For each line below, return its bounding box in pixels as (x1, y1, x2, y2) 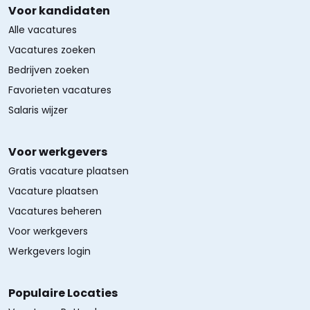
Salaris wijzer (8, 103, 68, 117)
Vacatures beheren (8, 204, 102, 218)
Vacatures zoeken (8, 43, 95, 57)
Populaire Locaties (8, 285, 118, 301)
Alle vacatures (8, 23, 77, 37)
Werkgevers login (8, 244, 91, 258)
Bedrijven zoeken (8, 63, 89, 77)
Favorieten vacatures (8, 83, 111, 97)
